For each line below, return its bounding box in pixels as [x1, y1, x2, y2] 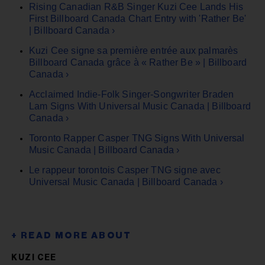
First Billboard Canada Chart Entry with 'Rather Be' [29, 13, 247, 24]
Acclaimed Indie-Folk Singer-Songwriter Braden [29, 89, 234, 99]
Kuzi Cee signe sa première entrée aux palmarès [29, 45, 238, 56]
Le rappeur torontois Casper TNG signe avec [29, 164, 221, 175]
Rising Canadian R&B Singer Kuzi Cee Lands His [29, 1, 244, 12]
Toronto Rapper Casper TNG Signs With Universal [29, 132, 245, 143]
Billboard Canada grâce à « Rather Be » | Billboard [29, 57, 247, 67]
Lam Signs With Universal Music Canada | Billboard [29, 101, 251, 111]
